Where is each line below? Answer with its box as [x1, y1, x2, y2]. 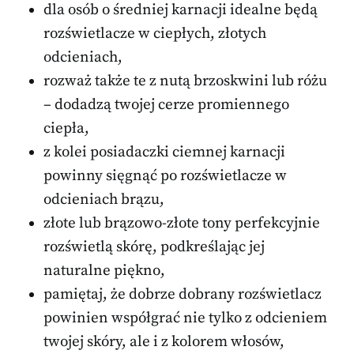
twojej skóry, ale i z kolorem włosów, [43, 333, 284, 352]
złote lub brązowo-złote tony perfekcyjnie [43, 214, 320, 233]
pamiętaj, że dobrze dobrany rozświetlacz [43, 285, 322, 304]
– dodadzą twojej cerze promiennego [43, 96, 289, 115]
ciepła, [43, 119, 89, 138]
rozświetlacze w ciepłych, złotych [43, 24, 266, 43]
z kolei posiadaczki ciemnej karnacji [43, 143, 285, 162]
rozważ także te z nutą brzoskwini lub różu [43, 72, 327, 91]
